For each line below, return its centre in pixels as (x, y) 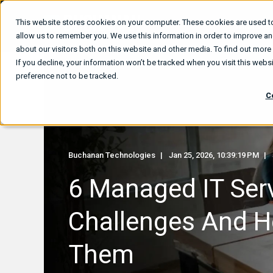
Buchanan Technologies (112, 155)
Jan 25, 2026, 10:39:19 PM (214, 155)
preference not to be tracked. (67, 76)
